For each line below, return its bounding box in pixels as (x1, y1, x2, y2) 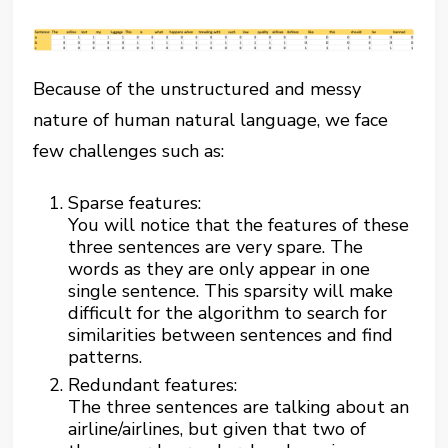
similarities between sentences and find (68, 322, 394, 347)
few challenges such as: (33, 138, 225, 163)
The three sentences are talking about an (68, 394, 410, 419)
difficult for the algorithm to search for (68, 300, 388, 325)
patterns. (68, 344, 143, 369)
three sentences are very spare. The (68, 234, 364, 259)
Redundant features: (68, 372, 238, 397)
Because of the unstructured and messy (33, 76, 362, 101)
